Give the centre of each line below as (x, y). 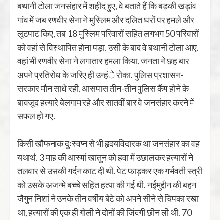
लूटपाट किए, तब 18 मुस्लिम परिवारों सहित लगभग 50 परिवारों (108, 33)
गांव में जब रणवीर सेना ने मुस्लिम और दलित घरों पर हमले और (106, 20)
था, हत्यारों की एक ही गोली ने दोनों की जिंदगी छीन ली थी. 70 (104, 212)
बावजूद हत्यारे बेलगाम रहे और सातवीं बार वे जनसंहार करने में (106, 102)
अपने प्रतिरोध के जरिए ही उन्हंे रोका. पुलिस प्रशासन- (100, 75)
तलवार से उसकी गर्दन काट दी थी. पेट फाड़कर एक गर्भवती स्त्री (110, 171)
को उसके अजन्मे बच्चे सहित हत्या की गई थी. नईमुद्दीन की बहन (107, 185)
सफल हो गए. (36, 116)
